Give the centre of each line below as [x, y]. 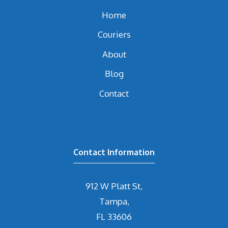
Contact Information [114, 152]
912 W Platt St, [114, 186]
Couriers [114, 35]
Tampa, [114, 201]
